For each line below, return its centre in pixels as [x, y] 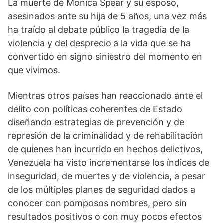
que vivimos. [34, 70]
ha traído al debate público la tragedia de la [99, 30]
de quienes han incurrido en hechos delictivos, [105, 149]
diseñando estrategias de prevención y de [96, 122]
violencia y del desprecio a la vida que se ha [99, 43]
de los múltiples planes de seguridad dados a [102, 189]
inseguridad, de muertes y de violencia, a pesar [107, 176]
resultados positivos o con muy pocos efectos [105, 216]
